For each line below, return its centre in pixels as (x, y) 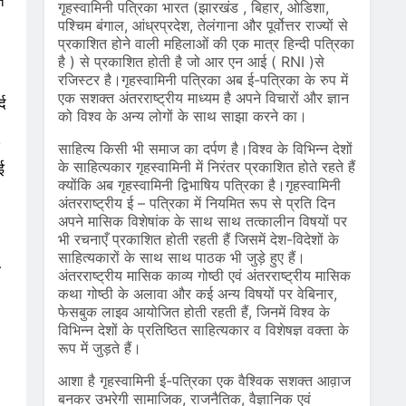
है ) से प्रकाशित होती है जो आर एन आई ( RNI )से (191, 62)
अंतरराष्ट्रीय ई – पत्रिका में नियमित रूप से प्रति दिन (196, 203)
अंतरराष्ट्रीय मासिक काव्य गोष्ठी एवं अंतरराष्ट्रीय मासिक (204, 275)
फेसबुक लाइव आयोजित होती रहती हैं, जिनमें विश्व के (193, 312)
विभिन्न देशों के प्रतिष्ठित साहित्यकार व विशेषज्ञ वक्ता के (203, 330)
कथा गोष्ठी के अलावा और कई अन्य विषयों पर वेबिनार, (197, 294)
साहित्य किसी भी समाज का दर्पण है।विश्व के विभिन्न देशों (205, 149)
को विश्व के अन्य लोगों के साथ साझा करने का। (182, 116)
